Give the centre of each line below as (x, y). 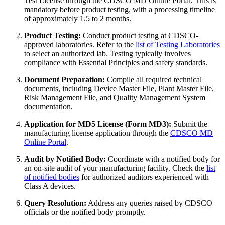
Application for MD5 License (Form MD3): (98, 124)
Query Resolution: (55, 203)
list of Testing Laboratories (178, 44)
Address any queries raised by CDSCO (149, 203)
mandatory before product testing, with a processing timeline (120, 9)
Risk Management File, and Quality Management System (115, 98)
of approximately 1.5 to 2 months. (78, 18)
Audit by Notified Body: (65, 159)
